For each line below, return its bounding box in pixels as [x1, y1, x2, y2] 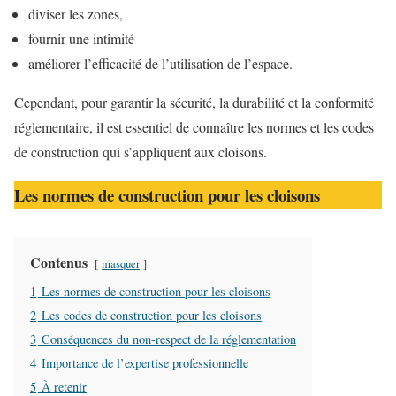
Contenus [30, 251, 88, 272]
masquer [102, 255, 140, 271]
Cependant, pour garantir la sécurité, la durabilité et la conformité [14, 93, 374, 111]
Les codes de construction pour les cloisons [42, 306, 262, 324]
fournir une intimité [28, 29, 134, 48]
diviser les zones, [28, 4, 123, 23]
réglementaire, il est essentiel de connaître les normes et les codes [14, 118, 374, 136]
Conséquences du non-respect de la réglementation [42, 330, 296, 347]
